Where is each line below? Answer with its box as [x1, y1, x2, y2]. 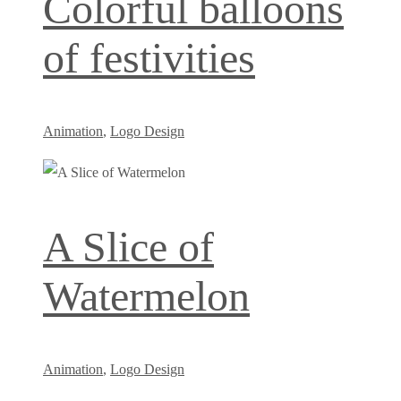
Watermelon [43, 271, 250, 320]
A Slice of [43, 222, 214, 270]
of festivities [43, 34, 255, 82]
